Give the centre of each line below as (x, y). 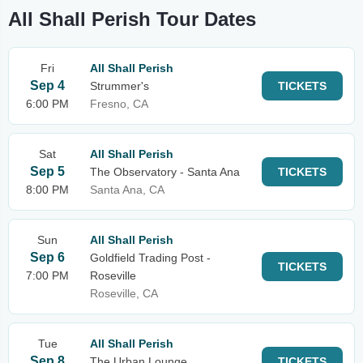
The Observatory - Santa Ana (165, 172)
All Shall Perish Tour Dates (132, 19)
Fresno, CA (119, 104)
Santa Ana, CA (127, 190)
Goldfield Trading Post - (150, 258)
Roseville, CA (124, 293)
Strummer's (120, 86)
